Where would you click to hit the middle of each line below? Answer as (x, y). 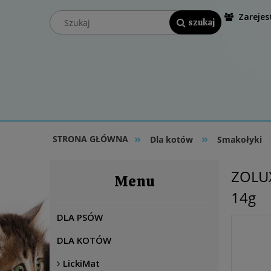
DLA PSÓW (80, 217)
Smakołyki (239, 139)
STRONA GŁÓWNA (90, 139)
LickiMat (81, 263)
